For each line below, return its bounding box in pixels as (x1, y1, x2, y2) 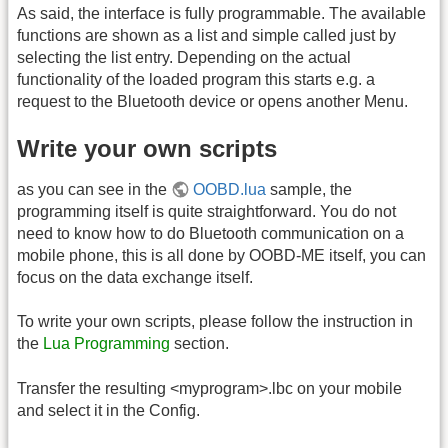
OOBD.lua (193, 180, 267, 198)
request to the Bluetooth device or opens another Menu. (17, 92, 408, 110)
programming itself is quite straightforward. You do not (17, 202, 396, 220)
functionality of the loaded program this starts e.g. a (17, 70, 375, 88)
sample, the (266, 180, 353, 198)
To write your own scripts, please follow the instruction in (17, 313, 413, 331)
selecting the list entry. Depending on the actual (17, 48, 351, 66)
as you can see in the (17, 180, 171, 198)
